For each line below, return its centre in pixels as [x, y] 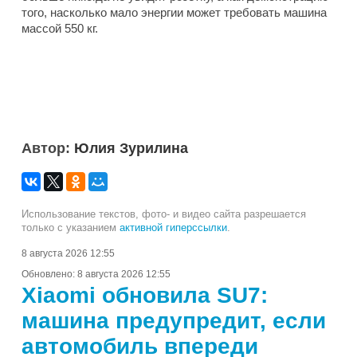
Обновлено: [49, 275]
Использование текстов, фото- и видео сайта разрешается [164, 214]
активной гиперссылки [173, 228]
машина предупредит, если [174, 321]
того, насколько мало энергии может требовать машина [174, 13]
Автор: [48, 149]
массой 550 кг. [60, 29]
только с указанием [71, 228]
